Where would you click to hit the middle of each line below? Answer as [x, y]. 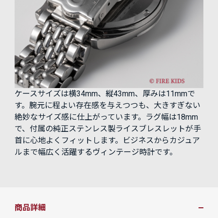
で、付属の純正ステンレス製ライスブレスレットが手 [108, 128]
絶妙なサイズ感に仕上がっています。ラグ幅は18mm [106, 117]
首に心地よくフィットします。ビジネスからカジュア [107, 140]
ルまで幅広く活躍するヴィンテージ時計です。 [96, 152]
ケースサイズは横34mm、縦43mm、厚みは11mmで [105, 93]
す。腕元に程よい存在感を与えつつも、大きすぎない [108, 105]
